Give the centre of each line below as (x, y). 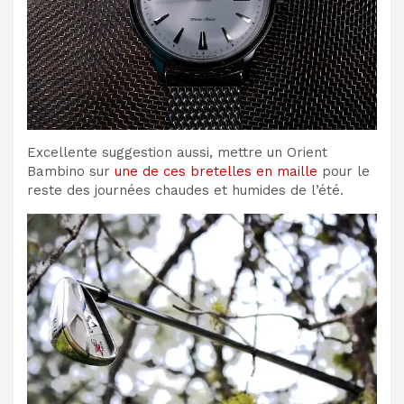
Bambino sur (71, 171)
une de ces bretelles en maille (216, 171)
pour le (344, 171)
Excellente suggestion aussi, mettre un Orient (177, 152)
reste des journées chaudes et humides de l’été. (185, 190)
